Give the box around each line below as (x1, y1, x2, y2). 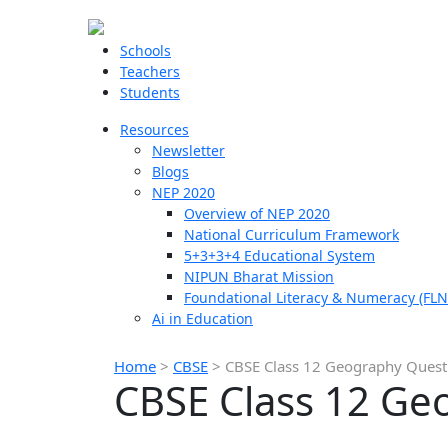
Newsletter (152, 141, 225, 160)
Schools (120, 41, 171, 60)
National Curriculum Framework (184, 225, 399, 244)
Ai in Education (152, 309, 253, 328)
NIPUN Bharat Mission (184, 267, 334, 286)
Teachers (120, 62, 180, 81)
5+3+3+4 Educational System (184, 246, 375, 265)
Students (120, 83, 180, 102)
